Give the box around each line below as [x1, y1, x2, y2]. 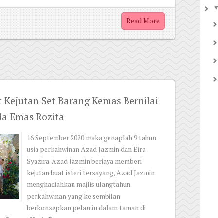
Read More [127, 16, 160, 25]
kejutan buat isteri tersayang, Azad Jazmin [27, 168, 155, 177]
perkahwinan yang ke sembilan [27, 191, 120, 200]
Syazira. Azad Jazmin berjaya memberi [27, 156, 142, 165]
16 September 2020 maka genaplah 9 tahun [27, 133, 156, 142]
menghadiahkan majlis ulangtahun [27, 180, 130, 189]
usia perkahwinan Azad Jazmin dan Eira [27, 145, 145, 154]
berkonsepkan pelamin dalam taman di [27, 203, 145, 212]
